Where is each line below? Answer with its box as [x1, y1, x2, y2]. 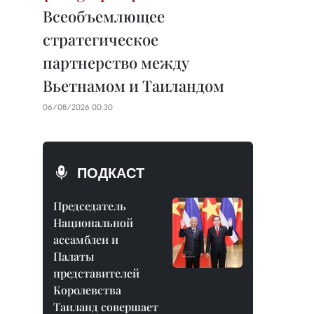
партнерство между [43, 52, 189, 73]
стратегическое [43, 29, 158, 50]
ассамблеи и [53, 232, 118, 247]
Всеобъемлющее [43, 6, 165, 27]
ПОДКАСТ [77, 165, 144, 182]
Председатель [53, 198, 126, 213]
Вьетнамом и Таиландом [43, 75, 224, 96]
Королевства [53, 282, 121, 297]
